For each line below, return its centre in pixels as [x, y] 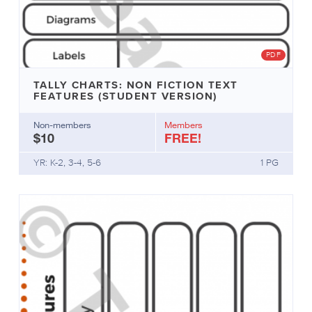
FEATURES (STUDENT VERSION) [125, 95]
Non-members [62, 124]
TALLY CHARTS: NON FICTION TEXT [135, 84]
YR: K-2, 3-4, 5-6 [67, 162]
